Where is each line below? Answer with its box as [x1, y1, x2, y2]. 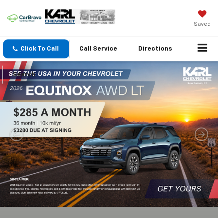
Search [13, 72, 36, 78]
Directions [138, 46, 172, 53]
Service [93, 46, 117, 53]
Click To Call [20, 46, 59, 53]
